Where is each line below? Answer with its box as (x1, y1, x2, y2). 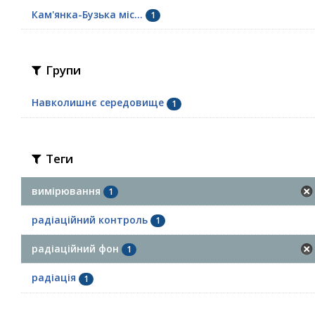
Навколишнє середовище (32, 96, 164, 110)
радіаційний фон (32, 242, 119, 255)
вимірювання (32, 184, 101, 198)
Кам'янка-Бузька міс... (32, 8, 143, 21)
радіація (32, 271, 76, 285)
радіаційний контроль (32, 212, 148, 226)
